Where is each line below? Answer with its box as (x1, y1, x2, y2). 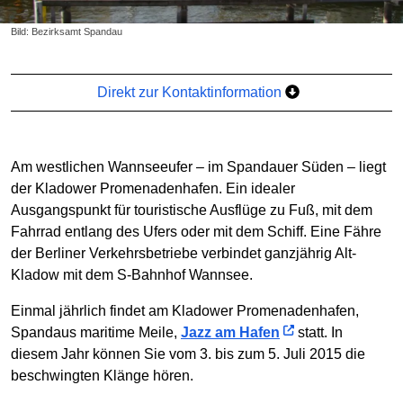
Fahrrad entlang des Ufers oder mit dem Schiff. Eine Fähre (11, 223, 381, 239)
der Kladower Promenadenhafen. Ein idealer (11, 180, 295, 196)
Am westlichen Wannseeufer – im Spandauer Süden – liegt (11, 158, 386, 175)
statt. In (294, 324, 343, 340)
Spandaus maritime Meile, (11, 324, 181, 340)
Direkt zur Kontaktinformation (97, 84, 286, 100)
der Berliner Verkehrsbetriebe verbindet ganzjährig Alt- (11, 245, 356, 261)
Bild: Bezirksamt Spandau (11, 25, 122, 37)
